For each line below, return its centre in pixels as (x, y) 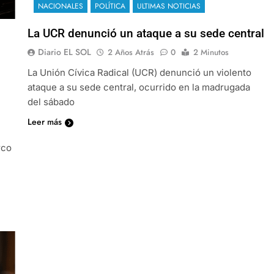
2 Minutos (211, 52)
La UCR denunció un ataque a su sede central (146, 33)
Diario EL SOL (64, 52)
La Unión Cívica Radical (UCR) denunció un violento (139, 72)
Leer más (44, 121)
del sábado (51, 102)
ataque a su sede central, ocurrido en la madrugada (139, 87)
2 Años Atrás (131, 52)
